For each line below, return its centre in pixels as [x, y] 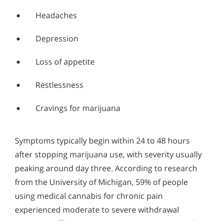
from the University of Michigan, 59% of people [101, 182]
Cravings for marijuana [78, 108]
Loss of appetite [65, 61]
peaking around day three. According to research [106, 168]
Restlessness [59, 85]
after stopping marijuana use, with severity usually [108, 154]
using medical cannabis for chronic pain [89, 196]
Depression [57, 38]
